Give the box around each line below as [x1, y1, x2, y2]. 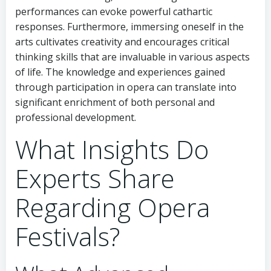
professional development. [15, 111, 136, 124]
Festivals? [15, 219, 120, 253]
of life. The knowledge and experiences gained [15, 65, 225, 79]
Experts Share [15, 161, 175, 195]
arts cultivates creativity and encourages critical [15, 35, 229, 48]
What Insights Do [15, 132, 209, 166]
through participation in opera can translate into [15, 80, 237, 94]
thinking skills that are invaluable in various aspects [15, 50, 250, 64]
